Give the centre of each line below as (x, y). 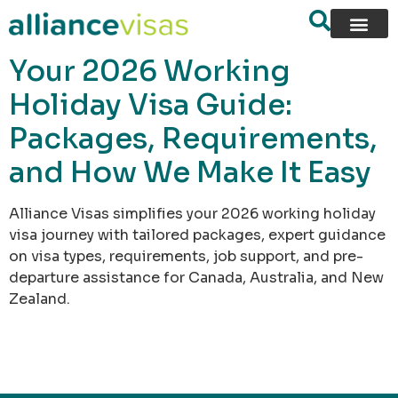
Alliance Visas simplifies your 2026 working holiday (192, 214)
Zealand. (40, 299)
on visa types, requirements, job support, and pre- (186, 256)
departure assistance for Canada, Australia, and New (196, 278)
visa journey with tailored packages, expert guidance (197, 235)
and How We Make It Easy (190, 172)
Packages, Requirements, (193, 139)
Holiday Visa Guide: (151, 105)
